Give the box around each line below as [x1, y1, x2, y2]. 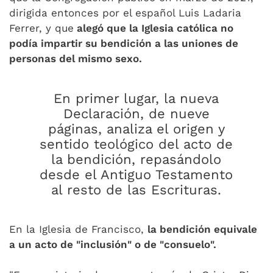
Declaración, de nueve [63, 106, 210, 121]
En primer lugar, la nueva [54, 91, 219, 106]
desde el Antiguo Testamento [40, 167, 233, 182]
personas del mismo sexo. [9, 52, 142, 65]
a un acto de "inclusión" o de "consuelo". [9, 238, 216, 250]
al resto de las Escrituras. [51, 182, 222, 197]
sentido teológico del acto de [40, 136, 233, 152]
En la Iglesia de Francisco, [9, 223, 147, 235]
